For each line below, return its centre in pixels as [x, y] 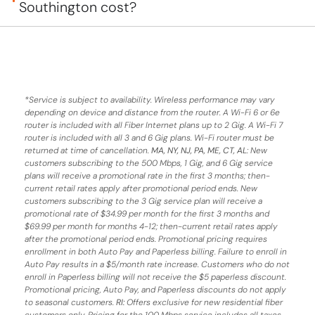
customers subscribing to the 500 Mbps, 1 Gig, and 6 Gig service [149, 163]
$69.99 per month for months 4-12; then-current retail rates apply [151, 226]
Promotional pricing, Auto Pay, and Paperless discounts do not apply [155, 289]
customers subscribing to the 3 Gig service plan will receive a [143, 201]
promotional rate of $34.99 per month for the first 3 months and [147, 213]
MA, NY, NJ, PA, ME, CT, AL [199, 150]
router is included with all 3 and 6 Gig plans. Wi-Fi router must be [149, 137]
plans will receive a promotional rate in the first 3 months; [136, 175]
